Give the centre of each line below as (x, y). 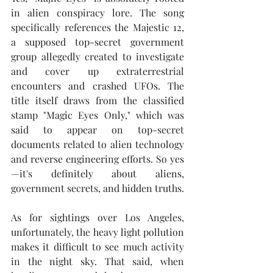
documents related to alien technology (97, 144)
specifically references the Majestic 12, (97, 27)
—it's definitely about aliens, (97, 173)
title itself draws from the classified (97, 100)
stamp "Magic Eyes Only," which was (97, 115)
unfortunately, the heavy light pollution (97, 232)
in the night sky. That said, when (97, 261)
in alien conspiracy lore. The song (97, 12)
